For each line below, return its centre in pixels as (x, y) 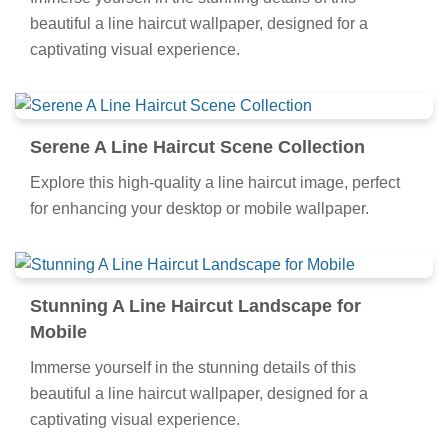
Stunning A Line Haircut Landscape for (195, 306)
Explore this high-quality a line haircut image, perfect (215, 183)
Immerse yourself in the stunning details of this (193, 368)
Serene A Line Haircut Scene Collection (197, 147)
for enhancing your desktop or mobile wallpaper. (199, 209)
